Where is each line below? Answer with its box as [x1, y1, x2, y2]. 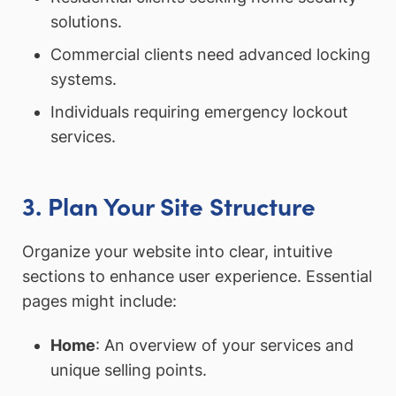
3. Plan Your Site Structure [22, 187, 316, 222]
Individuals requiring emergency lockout [49, 103, 348, 122]
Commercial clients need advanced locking [49, 45, 370, 65]
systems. [49, 70, 117, 89]
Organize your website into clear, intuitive [22, 242, 332, 262]
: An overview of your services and [95, 336, 354, 355]
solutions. [49, 12, 122, 32]
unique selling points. [49, 361, 207, 380]
